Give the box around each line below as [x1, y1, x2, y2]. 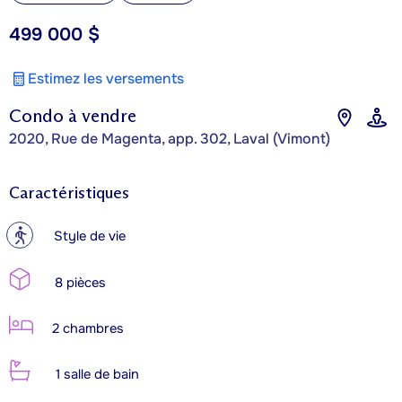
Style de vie [54, 227, 126, 245]
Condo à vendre [9, 104, 136, 127]
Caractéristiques [9, 182, 129, 203]
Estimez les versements [28, 68, 184, 88]
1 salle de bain [52, 365, 139, 383]
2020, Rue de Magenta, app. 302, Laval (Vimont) [9, 128, 330, 148]
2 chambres [48, 319, 124, 337]
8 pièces [51, 274, 106, 292]
